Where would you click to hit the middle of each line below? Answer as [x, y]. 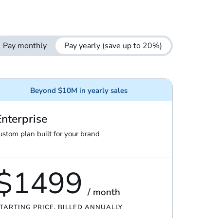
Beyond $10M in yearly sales [79, 91]
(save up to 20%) [132, 46]
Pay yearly [83, 46]
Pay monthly [25, 46]
